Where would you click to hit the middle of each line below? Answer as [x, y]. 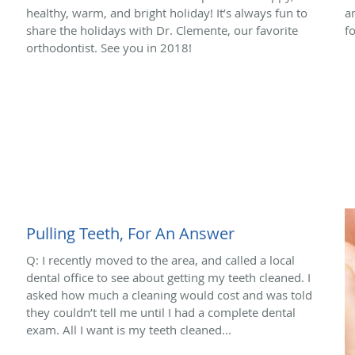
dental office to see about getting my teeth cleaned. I [168, 277]
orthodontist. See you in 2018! [109, 47]
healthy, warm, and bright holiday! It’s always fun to [167, 12]
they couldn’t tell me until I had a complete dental [161, 312]
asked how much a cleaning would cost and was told [169, 294]
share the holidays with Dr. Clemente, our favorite [162, 30]
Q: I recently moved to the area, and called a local [160, 260]
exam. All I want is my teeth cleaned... [129, 329]
